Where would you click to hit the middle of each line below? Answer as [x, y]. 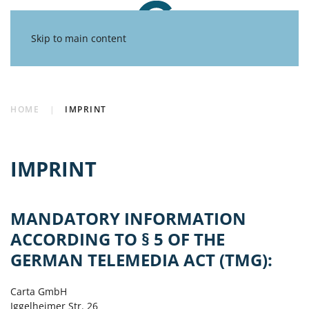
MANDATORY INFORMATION [128, 219]
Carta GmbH [39, 291]
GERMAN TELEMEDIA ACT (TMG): [141, 260]
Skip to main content [79, 38]
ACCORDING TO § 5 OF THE [118, 239]
